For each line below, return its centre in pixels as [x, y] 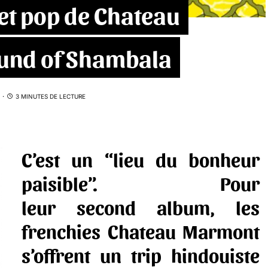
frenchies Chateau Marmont [141, 231]
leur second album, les [141, 207]
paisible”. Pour [141, 183]
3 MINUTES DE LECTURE [51, 96]
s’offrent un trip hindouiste [141, 255]
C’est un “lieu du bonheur [141, 159]
